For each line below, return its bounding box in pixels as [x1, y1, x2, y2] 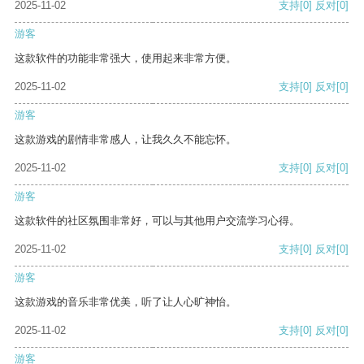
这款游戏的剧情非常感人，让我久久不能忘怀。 [15, 133, 236, 146]
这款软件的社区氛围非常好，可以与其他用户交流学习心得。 [15, 214, 300, 227]
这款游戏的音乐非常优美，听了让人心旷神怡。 [15, 296, 236, 309]
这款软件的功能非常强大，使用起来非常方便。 [15, 52, 236, 65]
